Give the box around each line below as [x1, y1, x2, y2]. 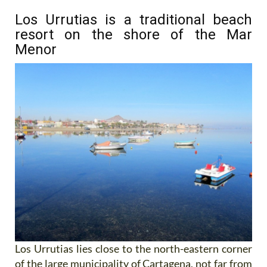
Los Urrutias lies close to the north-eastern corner [15, 241, 252, 255]
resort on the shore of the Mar [15, 26, 252, 43]
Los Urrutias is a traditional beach [15, 11, 252, 28]
